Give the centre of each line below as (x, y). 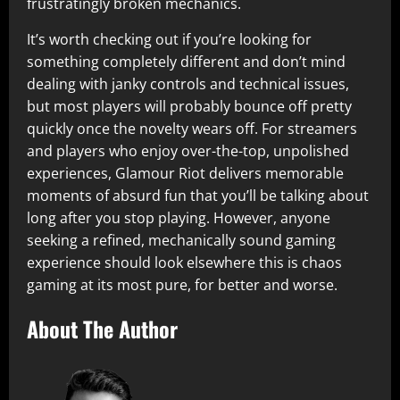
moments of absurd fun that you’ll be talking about (198, 196)
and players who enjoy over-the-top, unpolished (188, 151)
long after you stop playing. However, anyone (179, 218)
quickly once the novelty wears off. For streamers (192, 129)
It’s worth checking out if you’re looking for (169, 39)
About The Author (102, 329)
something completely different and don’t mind (186, 62)
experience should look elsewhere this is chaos (184, 262)
